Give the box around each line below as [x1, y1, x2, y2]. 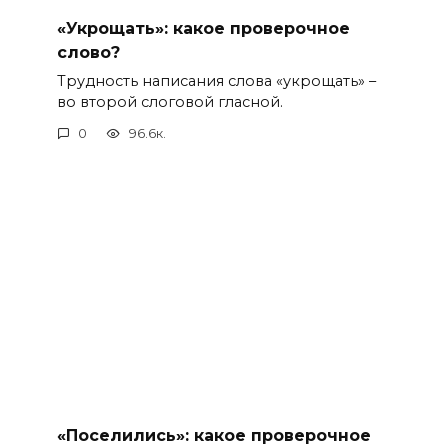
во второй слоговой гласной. [56, 92, 283, 111]
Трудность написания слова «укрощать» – [56, 71, 376, 90]
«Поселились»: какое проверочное [56, 425, 371, 445]
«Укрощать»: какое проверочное [56, 18, 350, 38]
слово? [56, 42, 120, 62]
